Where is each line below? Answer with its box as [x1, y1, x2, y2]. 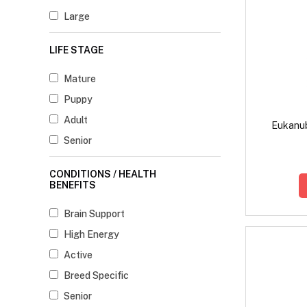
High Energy [64, 229, 119, 241]
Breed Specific [64, 270, 129, 282]
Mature [64, 73, 96, 85]
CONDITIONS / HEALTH [49, 169, 156, 180]
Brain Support [64, 208, 125, 220]
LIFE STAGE [49, 45, 103, 56]
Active [64, 249, 93, 261]
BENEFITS [49, 180, 96, 191]
